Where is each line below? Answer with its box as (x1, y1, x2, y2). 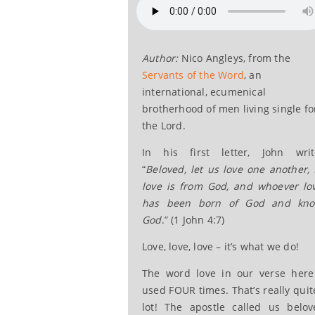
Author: (142, 51, 179, 65)
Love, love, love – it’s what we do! (142, 239, 299, 253)
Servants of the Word (142, 67, 244, 82)
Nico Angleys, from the (178, 51, 291, 65)
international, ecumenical (142, 84, 266, 98)
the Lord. (142, 118, 186, 132)
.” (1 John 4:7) (161, 212, 225, 226)
